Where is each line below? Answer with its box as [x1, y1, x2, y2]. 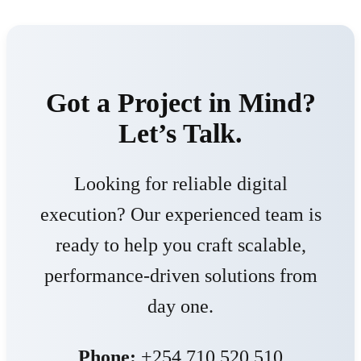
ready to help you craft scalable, [55, 234, 306, 255]
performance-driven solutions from [44, 264, 317, 286]
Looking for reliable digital [73, 172, 288, 194]
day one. [147, 295, 214, 317]
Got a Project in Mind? [45, 87, 316, 118]
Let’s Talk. [118, 118, 243, 148]
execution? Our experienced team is [39, 203, 322, 225]
